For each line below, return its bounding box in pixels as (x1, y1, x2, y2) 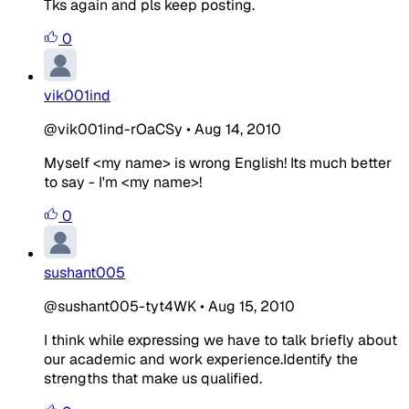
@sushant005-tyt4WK (44, 296, 196, 316)
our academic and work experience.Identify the (44, 349, 358, 369)
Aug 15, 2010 (208, 296, 295, 316)
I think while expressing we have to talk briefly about (44, 330, 397, 350)
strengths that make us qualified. (44, 368, 262, 388)
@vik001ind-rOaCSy (44, 119, 183, 139)
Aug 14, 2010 (194, 119, 281, 139)
